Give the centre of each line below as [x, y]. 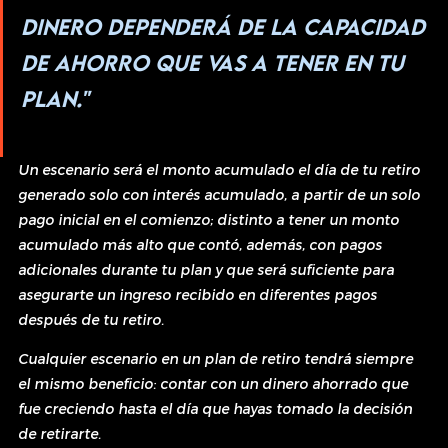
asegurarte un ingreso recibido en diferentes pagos [199, 294]
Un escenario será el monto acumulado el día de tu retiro [221, 169]
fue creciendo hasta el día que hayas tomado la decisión [217, 408]
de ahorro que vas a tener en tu [215, 62]
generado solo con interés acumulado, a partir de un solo [221, 194]
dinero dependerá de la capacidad [226, 26]
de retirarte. [59, 433]
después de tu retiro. [91, 319]
